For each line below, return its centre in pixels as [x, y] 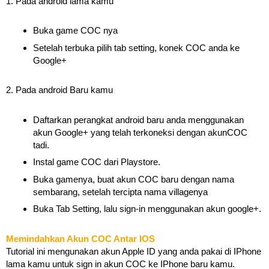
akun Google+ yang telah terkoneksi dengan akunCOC [140, 132]
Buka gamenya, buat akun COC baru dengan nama [134, 179]
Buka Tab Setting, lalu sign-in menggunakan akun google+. [147, 209]
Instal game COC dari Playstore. [97, 162]
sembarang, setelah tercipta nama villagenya [120, 192]
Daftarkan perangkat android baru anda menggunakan [138, 119]
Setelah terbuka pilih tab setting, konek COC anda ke [136, 47]
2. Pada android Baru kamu [59, 90]
